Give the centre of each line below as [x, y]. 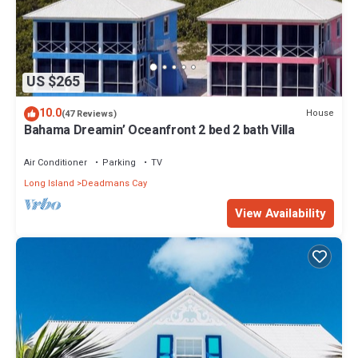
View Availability [280, 213]
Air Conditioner [56, 162]
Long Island [49, 183]
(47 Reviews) [89, 113]
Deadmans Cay [114, 183]
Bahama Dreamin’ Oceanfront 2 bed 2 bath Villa [159, 130]
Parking [119, 162]
